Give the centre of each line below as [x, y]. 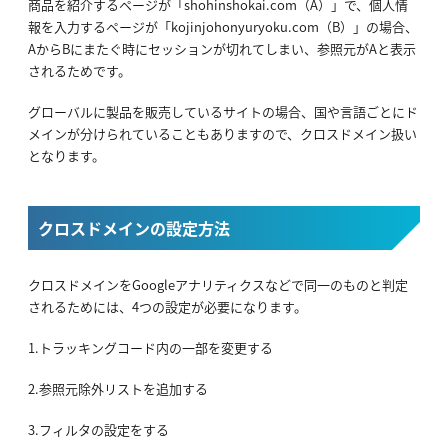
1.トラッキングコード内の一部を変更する [150, 348]
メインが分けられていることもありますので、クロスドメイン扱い [222, 134]
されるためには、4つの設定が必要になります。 [167, 307]
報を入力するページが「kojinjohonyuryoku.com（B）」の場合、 [223, 27]
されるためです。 [79, 71]
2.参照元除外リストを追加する [118, 389]
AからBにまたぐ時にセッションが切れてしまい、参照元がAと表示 [222, 49]
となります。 [66, 156]
